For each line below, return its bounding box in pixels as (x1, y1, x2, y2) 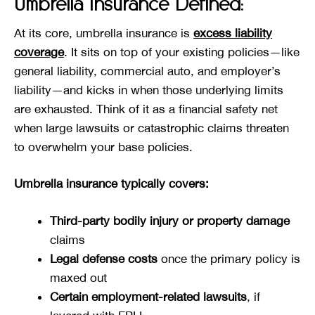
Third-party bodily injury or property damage (50, 213, 290, 228)
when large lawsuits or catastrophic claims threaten (14, 120, 289, 135)
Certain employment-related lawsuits (50, 289, 247, 304)
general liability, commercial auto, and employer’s (14, 63, 281, 78)
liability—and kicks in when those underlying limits (14, 82, 283, 97)
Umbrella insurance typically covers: (14, 176, 209, 191)
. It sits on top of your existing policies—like (64, 44, 300, 59)
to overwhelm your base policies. (14, 139, 193, 154)
